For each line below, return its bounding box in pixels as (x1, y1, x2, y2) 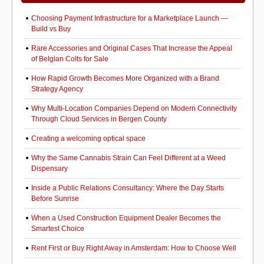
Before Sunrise (31, 194, 79, 203)
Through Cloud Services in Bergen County (31, 115, 167, 123)
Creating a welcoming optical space (31, 134, 146, 143)
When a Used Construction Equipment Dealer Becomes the (31, 214, 221, 222)
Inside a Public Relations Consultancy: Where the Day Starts (31, 184, 224, 192)
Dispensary (31, 164, 68, 173)
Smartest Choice (31, 225, 84, 233)
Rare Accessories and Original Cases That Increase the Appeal (31, 44, 232, 52)
